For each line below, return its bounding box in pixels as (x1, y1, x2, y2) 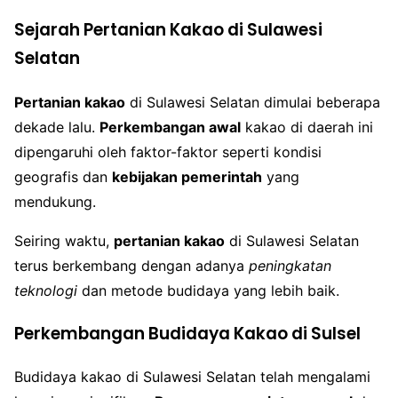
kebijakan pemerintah (112, 167, 262, 186)
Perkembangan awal (99, 117, 241, 136)
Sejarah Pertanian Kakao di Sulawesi (14, 18, 322, 43)
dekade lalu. (14, 117, 99, 136)
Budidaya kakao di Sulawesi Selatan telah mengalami (14, 368, 370, 386)
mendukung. (14, 192, 96, 211)
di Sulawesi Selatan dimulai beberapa (125, 92, 380, 111)
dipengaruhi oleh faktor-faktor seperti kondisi (14, 142, 322, 161)
